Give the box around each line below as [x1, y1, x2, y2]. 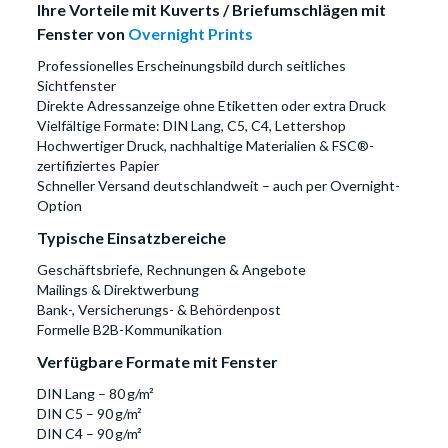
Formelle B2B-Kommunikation [37, 321, 223, 338]
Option [37, 197, 83, 214]
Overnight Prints [128, 24, 254, 43]
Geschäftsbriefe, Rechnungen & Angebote [37, 261, 307, 278]
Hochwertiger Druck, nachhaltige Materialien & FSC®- [37, 137, 375, 154]
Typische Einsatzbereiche [37, 228, 227, 247]
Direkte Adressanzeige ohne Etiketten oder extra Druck [37, 97, 387, 114]
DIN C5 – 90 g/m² [37, 405, 143, 422]
